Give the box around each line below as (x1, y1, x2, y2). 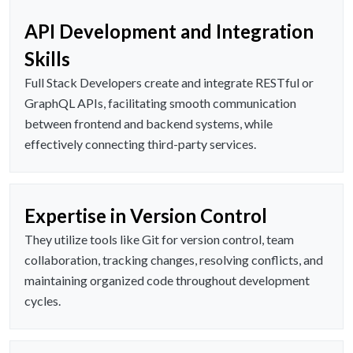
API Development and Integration (24, 20, 314, 43)
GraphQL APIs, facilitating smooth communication (24, 95, 296, 111)
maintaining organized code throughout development (24, 273, 310, 288)
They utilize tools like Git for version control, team (24, 232, 294, 247)
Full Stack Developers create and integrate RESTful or (24, 75, 314, 91)
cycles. (24, 293, 61, 309)
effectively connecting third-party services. (24, 136, 256, 152)
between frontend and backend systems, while (24, 116, 273, 132)
